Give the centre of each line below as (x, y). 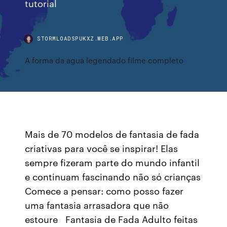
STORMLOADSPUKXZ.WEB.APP (80, 38)
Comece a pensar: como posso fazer (104, 191)
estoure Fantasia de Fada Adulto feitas (111, 219)
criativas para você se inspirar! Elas (102, 148)
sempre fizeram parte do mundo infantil (112, 162)
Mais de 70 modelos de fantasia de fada (112, 134)
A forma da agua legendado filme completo (104, 60)
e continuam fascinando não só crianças (113, 176)
